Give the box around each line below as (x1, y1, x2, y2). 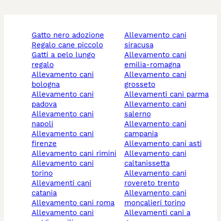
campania (124, 129, 158, 139)
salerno (124, 110, 151, 119)
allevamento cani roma (37, 198, 114, 208)
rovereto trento (124, 179, 180, 188)
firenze (32, 139, 57, 148)
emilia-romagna (124, 60, 181, 70)
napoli (32, 119, 53, 129)
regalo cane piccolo (37, 40, 103, 50)
